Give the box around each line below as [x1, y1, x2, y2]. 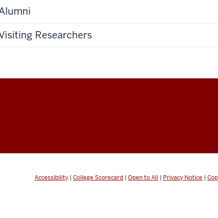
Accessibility [35, 173, 68, 182]
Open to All [128, 173, 158, 182]
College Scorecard [73, 173, 123, 182]
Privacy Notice [163, 173, 202, 182]
